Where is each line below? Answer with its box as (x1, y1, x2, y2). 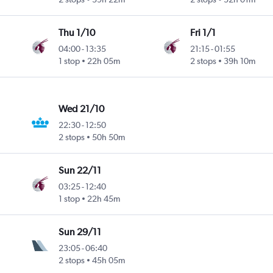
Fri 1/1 (190, 27, 216, 39)
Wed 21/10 (58, 103, 105, 115)
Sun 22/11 (58, 165, 102, 177)
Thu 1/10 (58, 27, 96, 39)
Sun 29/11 (58, 226, 102, 238)
